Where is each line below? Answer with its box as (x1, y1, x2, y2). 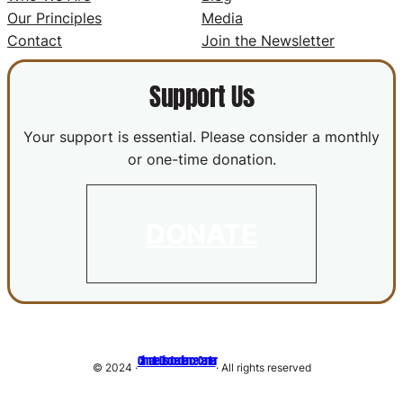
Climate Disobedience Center (137, 353, 216, 369)
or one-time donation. (127, 149, 276, 168)
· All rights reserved (215, 361, 311, 375)
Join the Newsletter (201, 31, 335, 49)
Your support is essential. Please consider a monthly (23, 127, 380, 146)
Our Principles (7, 8, 102, 27)
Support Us (149, 76, 254, 115)
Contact (7, 31, 62, 49)
